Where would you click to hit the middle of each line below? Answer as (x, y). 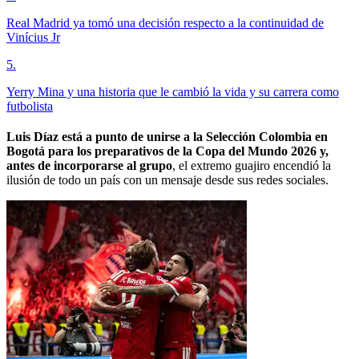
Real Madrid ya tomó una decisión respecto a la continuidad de (165, 23)
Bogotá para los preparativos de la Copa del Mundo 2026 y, (167, 151)
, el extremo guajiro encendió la (252, 166)
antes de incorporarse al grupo (89, 166)
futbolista (30, 107)
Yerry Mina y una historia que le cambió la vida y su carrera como (173, 92)
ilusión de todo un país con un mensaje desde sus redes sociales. (167, 180)
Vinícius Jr (33, 38)
